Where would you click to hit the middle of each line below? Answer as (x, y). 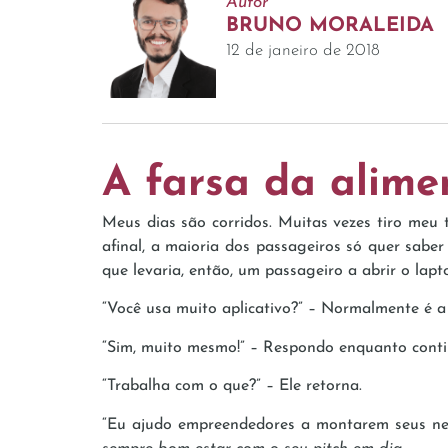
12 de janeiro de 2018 (303, 50)
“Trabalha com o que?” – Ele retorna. (232, 386)
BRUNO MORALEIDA (330, 25)
